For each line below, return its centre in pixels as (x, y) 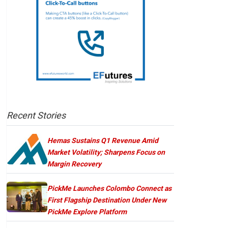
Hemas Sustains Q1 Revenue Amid (103, 140)
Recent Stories (36, 115)
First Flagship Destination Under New (107, 200)
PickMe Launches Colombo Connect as (109, 188)
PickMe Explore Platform (87, 211)
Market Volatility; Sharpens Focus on (106, 152)
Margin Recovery (74, 164)
